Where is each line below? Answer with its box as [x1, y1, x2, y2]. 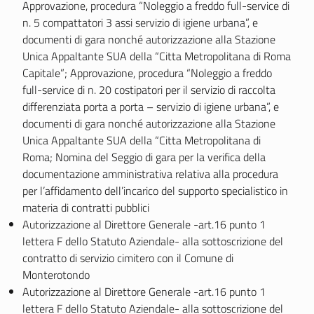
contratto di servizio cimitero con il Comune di [22, 250, 233, 266]
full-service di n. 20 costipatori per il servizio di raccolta [22, 81, 275, 98]
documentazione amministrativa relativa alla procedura [22, 165, 278, 182]
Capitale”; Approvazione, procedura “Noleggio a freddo [22, 64, 272, 81]
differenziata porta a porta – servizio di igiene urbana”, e [22, 98, 279, 115]
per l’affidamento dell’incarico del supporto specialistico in [22, 182, 288, 199]
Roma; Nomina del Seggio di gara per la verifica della [22, 149, 266, 165]
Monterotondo [22, 266, 90, 283]
